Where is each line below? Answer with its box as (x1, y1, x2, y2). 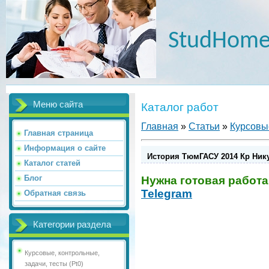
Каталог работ (141, 100, 219, 113)
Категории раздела (33, 220, 111, 229)
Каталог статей (24, 159, 80, 168)
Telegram (141, 187, 192, 200)
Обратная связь (24, 189, 86, 198)
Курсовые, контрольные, (25, 249, 100, 256)
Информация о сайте (24, 144, 106, 153)
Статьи (189, 121, 220, 131)
